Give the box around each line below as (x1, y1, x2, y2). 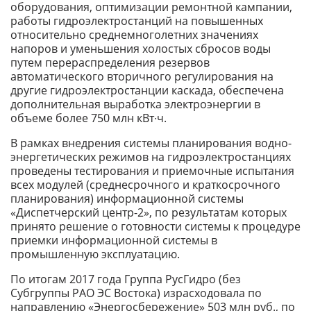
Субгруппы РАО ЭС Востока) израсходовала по (10, 285, 262, 301)
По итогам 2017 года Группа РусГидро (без (10, 271, 241, 287)
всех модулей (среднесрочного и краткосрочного (10, 177, 280, 193)
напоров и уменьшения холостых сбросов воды (10, 41, 271, 57)
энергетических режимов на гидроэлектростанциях (10, 149, 291, 165)
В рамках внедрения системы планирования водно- (10, 135, 292, 151)
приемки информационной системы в (10, 233, 217, 249)
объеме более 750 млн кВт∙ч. (10, 110, 167, 126)
